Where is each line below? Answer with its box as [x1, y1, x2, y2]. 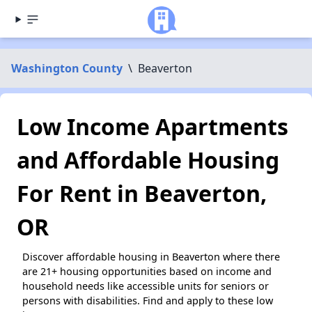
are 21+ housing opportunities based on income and [22, 265, 272, 278]
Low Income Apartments [17, 111, 288, 141]
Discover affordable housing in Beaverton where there [22, 250, 280, 263]
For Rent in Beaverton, [17, 178, 267, 208]
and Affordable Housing [17, 145, 279, 175]
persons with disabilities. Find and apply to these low [22, 294, 273, 307]
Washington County [11, 61, 123, 76]
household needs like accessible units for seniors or [22, 279, 269, 292]
